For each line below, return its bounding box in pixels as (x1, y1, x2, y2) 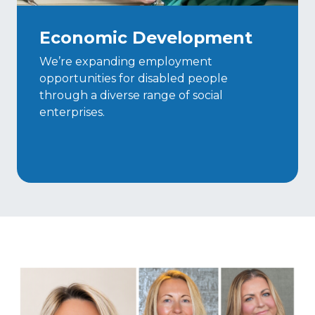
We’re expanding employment (39, 54, 212, 68)
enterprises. (39, 105, 105, 119)
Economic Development (39, 27, 252, 48)
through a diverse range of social (39, 88, 223, 102)
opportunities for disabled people (39, 71, 228, 85)
